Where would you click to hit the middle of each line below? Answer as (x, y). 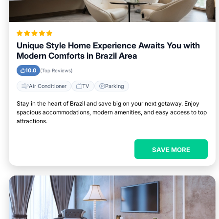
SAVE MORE (171, 150)
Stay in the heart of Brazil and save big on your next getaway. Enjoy (108, 103)
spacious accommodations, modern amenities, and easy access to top (112, 112)
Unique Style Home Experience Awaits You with (108, 45)
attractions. (32, 121)
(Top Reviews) (56, 70)
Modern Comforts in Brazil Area (77, 56)
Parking (115, 86)
